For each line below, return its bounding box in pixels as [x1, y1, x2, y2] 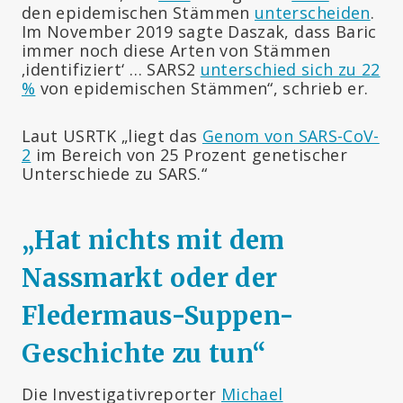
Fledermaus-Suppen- [22, 299, 295, 332]
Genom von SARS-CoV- [201, 124, 380, 147]
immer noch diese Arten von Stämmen [22, 39, 331, 61]
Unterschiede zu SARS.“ [22, 162, 207, 184]
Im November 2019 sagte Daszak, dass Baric [22, 20, 377, 42]
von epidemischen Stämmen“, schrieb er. [35, 76, 369, 99]
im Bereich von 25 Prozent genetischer [31, 143, 348, 166]
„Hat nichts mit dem [22, 223, 285, 256]
